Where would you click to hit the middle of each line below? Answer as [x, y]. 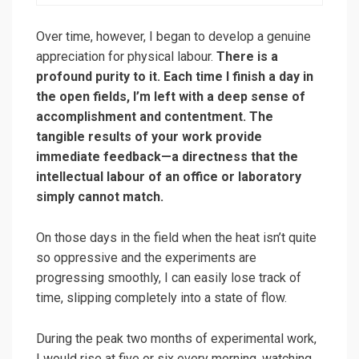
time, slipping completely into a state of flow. [161, 297]
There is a [247, 56]
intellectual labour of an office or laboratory [169, 176]
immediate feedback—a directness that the [167, 156]
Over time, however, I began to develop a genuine [173, 36]
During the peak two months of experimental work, [176, 338]
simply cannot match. [100, 196]
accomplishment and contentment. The [155, 116]
